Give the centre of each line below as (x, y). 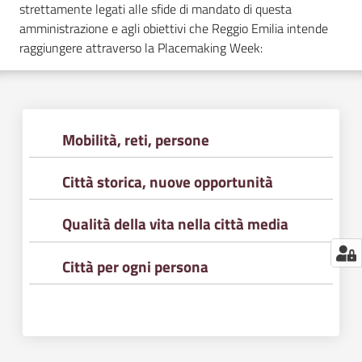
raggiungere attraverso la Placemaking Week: (141, 47)
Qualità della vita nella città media (176, 224)
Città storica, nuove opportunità (168, 182)
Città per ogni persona (136, 266)
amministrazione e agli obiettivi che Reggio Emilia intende (174, 28)
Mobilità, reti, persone (136, 140)
